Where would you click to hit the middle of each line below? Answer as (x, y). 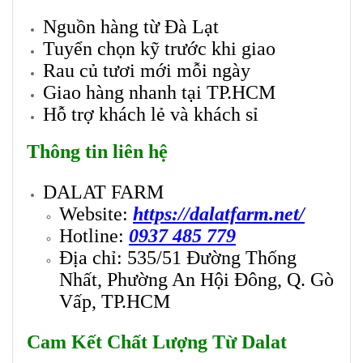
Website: (96, 214)
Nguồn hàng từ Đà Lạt (131, 27)
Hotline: (94, 236)
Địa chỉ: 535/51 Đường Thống (178, 258)
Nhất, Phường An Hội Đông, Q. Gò (196, 280)
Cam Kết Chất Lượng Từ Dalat (157, 342)
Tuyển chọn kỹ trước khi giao (159, 49)
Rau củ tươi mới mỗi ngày (147, 71)
